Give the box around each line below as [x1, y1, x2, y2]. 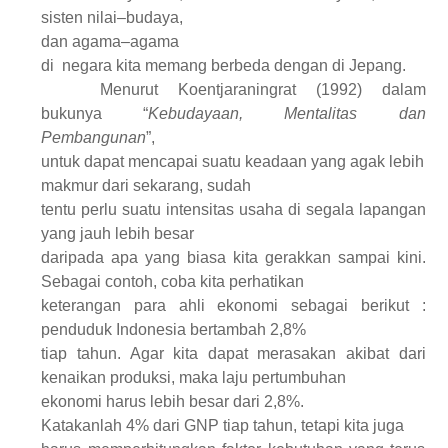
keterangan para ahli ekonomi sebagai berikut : [41, 296, 426, 314]
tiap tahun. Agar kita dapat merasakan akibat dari [41, 344, 426, 362]
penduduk [41, 320, 117, 338]
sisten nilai [41, 8, 118, 26]
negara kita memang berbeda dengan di [62, 56, 350, 74]
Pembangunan [41, 128, 147, 146]
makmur [41, 176, 103, 194]
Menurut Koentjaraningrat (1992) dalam [99, 80, 426, 98]
